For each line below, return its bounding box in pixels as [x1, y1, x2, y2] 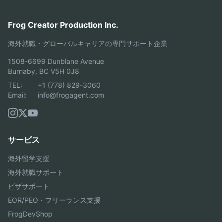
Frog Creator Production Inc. [8, 19, 118, 30]
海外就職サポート [8, 167, 63, 176]
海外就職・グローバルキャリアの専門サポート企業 [8, 39, 167, 48]
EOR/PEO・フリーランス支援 [8, 195, 101, 204]
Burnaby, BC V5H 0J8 [8, 66, 79, 75]
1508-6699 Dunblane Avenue [8, 56, 104, 65]
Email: [8, 90, 27, 99]
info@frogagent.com [38, 90, 104, 99]
